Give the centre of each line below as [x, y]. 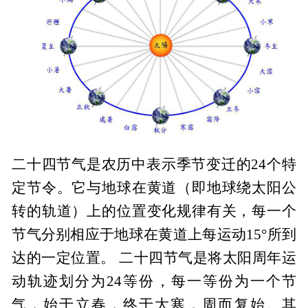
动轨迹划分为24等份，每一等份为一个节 [154, 281]
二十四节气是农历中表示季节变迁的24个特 [154, 164]
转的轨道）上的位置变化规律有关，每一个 [154, 211]
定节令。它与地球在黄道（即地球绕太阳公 [154, 187]
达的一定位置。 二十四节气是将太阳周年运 [154, 257]
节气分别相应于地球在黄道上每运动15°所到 [154, 234]
